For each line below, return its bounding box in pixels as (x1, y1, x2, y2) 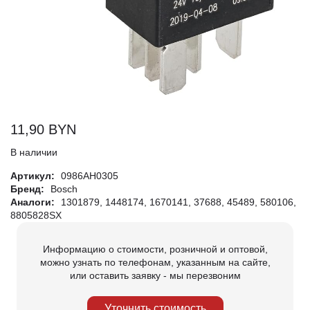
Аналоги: (10, 196, 57, 208)
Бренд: (10, 183, 47, 194)
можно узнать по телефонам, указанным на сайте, (39, 256, 271, 268)
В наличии (10, 146, 57, 158)
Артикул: (10, 170, 57, 181)
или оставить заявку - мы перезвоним (69, 269, 241, 281)
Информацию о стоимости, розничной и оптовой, (42, 243, 268, 255)
